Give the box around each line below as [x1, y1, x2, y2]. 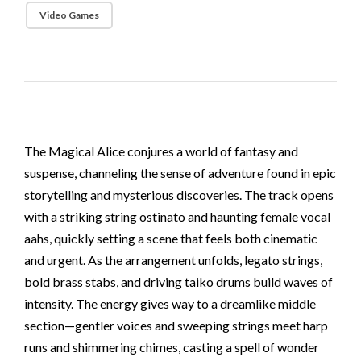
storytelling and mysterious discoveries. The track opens [24, 186, 334, 202]
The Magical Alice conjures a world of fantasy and [24, 143, 298, 159]
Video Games [39, 8, 100, 21]
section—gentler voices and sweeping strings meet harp [24, 317, 328, 333]
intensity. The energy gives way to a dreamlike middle [24, 295, 316, 311]
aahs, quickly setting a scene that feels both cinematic [24, 230, 317, 246]
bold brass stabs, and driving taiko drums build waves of [24, 273, 333, 289]
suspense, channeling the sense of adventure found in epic [24, 164, 336, 180]
